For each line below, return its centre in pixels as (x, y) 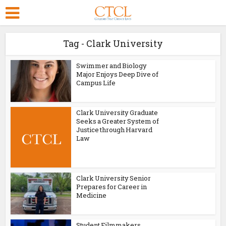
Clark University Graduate (117, 112)
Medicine (92, 195)
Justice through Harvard (115, 129)
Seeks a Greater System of (118, 121)
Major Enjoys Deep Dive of (118, 74)
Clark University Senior (114, 178)
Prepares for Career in (112, 186)
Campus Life (96, 83)
